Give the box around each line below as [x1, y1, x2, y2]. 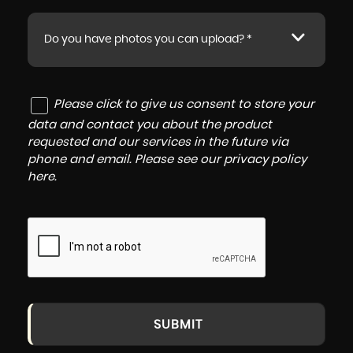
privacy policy [224, 153, 307, 165]
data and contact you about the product [28, 118, 272, 131]
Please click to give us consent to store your [54, 98, 314, 110]
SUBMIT [153, 318, 203, 331]
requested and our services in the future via [28, 136, 288, 148]
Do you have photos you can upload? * [44, 34, 252, 45]
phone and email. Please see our [28, 153, 224, 165]
